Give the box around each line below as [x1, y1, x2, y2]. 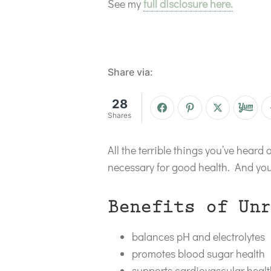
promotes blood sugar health [132, 246, 265, 261]
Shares [108, 110, 131, 120]
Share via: [108, 65, 153, 78]
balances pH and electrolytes [132, 229, 265, 244]
